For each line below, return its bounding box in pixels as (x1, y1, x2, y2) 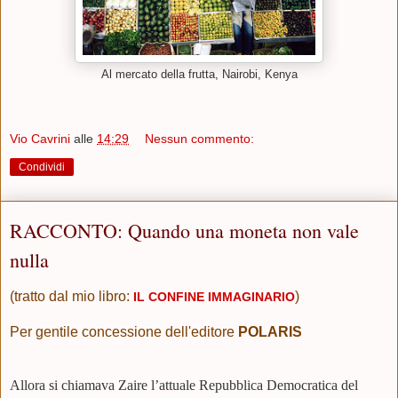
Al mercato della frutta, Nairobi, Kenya (100, 68, 298, 81)
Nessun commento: (145, 131, 255, 147)
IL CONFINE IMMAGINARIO (133, 289, 295, 304)
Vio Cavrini (10, 131, 70, 147)
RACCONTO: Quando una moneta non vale (10, 218, 359, 244)
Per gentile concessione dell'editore (10, 323, 238, 339)
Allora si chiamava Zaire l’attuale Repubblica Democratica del (10, 377, 358, 393)
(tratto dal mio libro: (10, 288, 133, 304)
